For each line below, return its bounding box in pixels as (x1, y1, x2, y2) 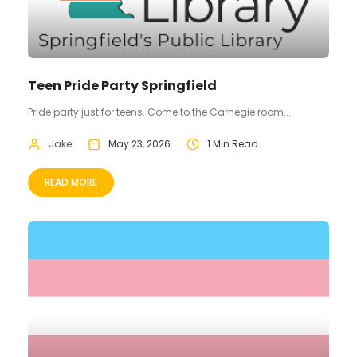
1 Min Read (207, 137, 258, 151)
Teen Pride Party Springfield (28, 76, 217, 96)
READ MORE (45, 175, 97, 190)
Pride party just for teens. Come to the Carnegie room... (28, 105, 291, 120)
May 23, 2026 (108, 137, 171, 151)
